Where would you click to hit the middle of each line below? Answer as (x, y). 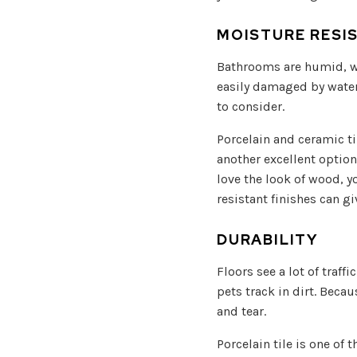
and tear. (241, 311)
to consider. (251, 106)
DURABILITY (267, 239)
